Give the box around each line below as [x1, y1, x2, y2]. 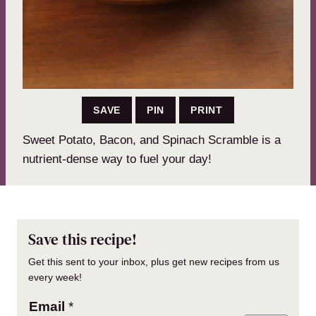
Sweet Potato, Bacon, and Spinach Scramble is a [23, 133, 281, 147]
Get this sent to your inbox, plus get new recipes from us [28, 256, 279, 268]
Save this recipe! [28, 229, 137, 250]
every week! [28, 272, 82, 284]
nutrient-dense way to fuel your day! [23, 152, 212, 166]
